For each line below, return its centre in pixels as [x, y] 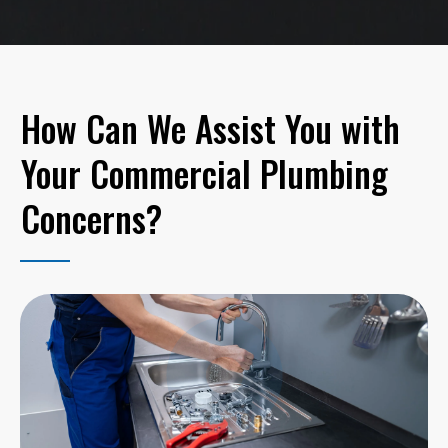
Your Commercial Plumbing [204, 172]
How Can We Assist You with [210, 127]
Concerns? [91, 217]
